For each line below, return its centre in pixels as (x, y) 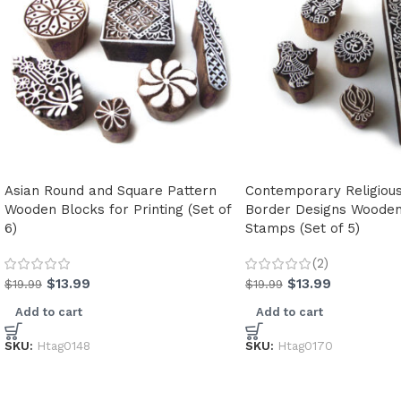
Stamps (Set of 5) (302, 229)
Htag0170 (305, 345)
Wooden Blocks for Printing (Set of (118, 210)
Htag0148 (64, 345)
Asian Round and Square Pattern (111, 191)
